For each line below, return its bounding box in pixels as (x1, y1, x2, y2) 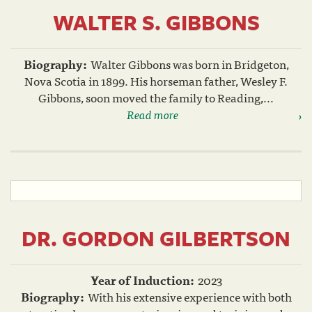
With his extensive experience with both (87, 287, 292, 306)
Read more (127, 104, 178, 123)
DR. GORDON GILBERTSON (22, 223, 290, 253)
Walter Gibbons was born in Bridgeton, (90, 54, 289, 73)
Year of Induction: (90, 270, 194, 289)
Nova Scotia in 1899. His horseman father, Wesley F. (24, 71, 288, 90)
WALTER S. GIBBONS (52, 7, 260, 37)
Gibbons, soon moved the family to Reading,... (38, 88, 274, 107)
